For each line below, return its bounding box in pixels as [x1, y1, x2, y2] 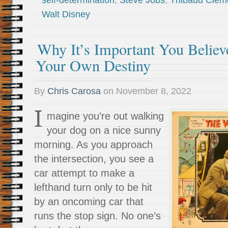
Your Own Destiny [36, 55, 151, 76]
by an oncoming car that [34, 196, 144, 207]
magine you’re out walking [47, 110, 164, 122]
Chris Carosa [47, 86, 101, 96]
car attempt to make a [34, 167, 134, 179]
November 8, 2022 [116, 86, 191, 96]
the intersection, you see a [34, 153, 154, 164]
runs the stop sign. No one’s [34, 210, 161, 221]
